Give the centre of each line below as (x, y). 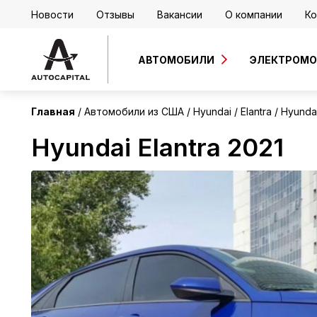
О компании (254, 14)
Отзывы (115, 14)
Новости (52, 14)
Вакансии (180, 14)
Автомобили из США (134, 111)
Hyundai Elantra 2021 (157, 147)
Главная (53, 111)
